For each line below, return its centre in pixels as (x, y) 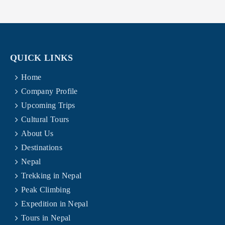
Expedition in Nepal (55, 204)
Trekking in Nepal (51, 176)
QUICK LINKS (42, 58)
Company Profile (49, 91)
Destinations (42, 147)
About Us (37, 133)
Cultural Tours (45, 119)
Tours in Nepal (46, 218)
